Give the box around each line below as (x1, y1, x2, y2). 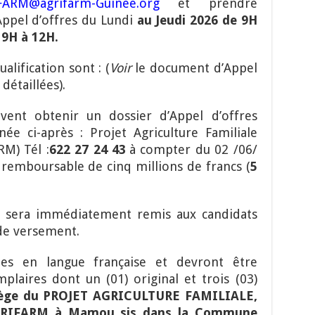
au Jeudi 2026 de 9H (136, 13, 257, 28)
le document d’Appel (131, 60, 257, 76)
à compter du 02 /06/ (129, 142, 257, 157)
